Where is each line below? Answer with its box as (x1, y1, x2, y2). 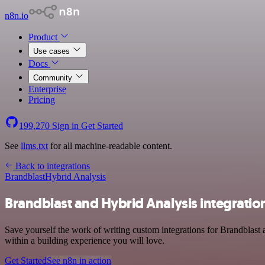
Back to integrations (13, 161, 90, 171)
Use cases (33, 47, 72, 56)
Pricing (28, 95, 55, 105)
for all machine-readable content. (48, 141, 172, 151)
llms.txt (21, 141, 48, 151)
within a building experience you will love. (5, 235, 164, 245)
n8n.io (5, 11, 28, 21)
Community (33, 73, 75, 82)
